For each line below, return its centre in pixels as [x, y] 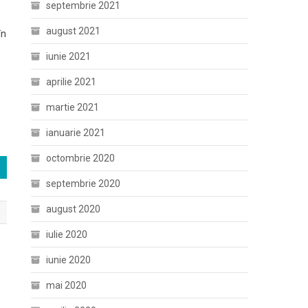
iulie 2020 [67, 234]
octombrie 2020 [81, 158]
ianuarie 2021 [76, 132]
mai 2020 [67, 285]
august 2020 [74, 209]
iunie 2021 [69, 56]
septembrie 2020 [84, 183]
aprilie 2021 [71, 81]
